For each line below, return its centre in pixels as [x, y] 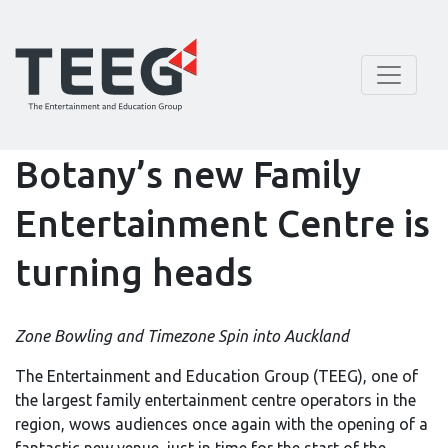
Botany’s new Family [188, 175]
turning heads [134, 273]
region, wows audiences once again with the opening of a [221, 423]
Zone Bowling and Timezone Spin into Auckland [182, 335]
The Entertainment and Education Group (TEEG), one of [216, 375]
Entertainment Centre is [222, 224]
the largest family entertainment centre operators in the [215, 399]
